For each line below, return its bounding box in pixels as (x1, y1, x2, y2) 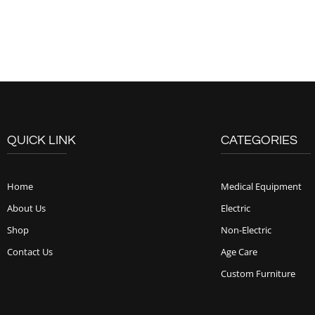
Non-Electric (221, 224, 272, 237)
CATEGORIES (221, 134, 298, 148)
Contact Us (7, 245, 53, 259)
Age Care (221, 245, 258, 259)
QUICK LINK (7, 134, 76, 148)
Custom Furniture (221, 267, 296, 281)
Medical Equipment (221, 180, 302, 193)
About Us (7, 202, 46, 215)
